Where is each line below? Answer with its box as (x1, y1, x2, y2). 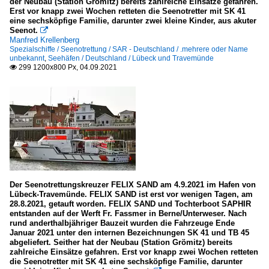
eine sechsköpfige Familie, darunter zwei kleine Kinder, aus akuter (10, 16, 256, 25)
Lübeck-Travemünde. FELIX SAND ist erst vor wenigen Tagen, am (10, 190, 253, 199)
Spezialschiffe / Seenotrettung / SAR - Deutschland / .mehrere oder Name (10, 45, 248, 53)
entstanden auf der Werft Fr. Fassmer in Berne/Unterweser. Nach (10, 209, 247, 218)
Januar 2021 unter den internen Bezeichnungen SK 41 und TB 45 (10, 228, 249, 237)
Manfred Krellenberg (10, 35, 79, 44)
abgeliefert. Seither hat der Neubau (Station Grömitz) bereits (10, 238, 232, 247)
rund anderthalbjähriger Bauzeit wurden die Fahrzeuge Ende (10, 219, 235, 228)
